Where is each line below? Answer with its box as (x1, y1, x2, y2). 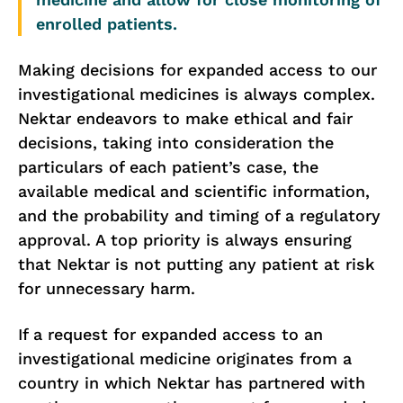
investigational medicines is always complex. (18, 85, 375, 103)
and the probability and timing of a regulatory (18, 206, 381, 225)
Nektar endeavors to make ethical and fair (18, 109, 353, 128)
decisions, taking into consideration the (18, 133, 334, 152)
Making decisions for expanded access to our (18, 60, 377, 79)
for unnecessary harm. (18, 279, 195, 298)
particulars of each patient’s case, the (18, 157, 318, 176)
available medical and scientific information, (18, 182, 370, 201)
